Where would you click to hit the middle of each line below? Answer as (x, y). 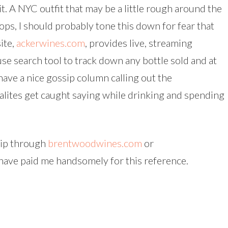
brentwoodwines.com (95, 143)
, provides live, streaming (139, 43)
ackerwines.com (51, 43)
